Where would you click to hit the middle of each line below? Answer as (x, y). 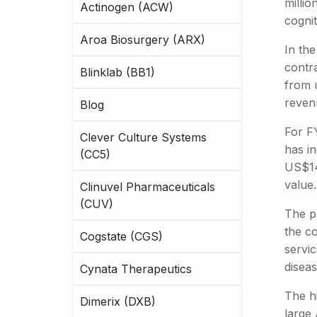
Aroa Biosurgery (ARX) (143, 40)
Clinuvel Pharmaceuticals (148, 187)
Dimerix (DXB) (118, 301)
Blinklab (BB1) (117, 72)
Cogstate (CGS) (121, 236)
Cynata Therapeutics (136, 269)
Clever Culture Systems (143, 137)
